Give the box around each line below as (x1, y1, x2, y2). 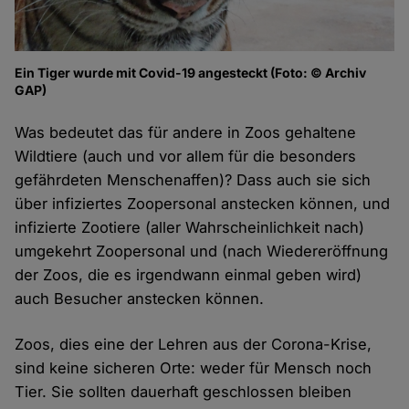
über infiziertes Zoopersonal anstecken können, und (15, 194, 391, 213)
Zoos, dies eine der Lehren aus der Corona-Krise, (15, 334, 372, 353)
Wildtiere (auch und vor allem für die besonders (15, 146, 357, 165)
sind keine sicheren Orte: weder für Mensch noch (15, 358, 372, 377)
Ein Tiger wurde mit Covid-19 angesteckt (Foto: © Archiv (15, 64, 367, 80)
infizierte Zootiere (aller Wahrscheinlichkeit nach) (15, 217, 365, 236)
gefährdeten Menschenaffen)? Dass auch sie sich (15, 170, 372, 189)
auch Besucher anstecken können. (15, 288, 265, 308)
